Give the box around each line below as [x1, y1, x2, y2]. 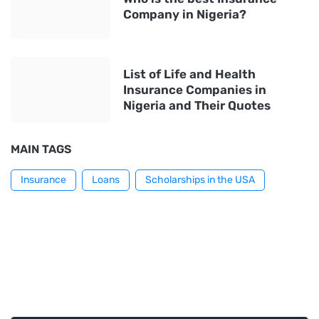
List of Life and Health [123, 67, 256, 81]
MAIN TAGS [11, 142, 71, 156]
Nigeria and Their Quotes [123, 98, 271, 113]
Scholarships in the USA [145, 174, 255, 186]
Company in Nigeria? [123, 7, 246, 21]
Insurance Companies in [123, 83, 266, 97]
